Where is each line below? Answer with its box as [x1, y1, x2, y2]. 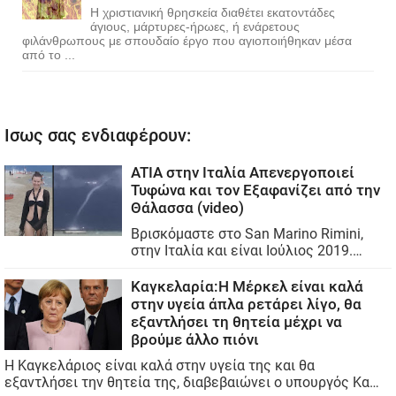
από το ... [22, 47, 75, 62]
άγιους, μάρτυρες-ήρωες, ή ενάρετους [90, 19, 300, 34]
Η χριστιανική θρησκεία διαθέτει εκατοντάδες [90, 4, 335, 19]
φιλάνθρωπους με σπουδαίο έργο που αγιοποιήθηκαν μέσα [22, 33, 352, 48]
